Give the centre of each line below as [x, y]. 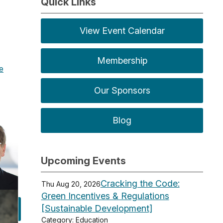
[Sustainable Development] [97, 208]
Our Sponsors [122, 90]
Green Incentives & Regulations [105, 196]
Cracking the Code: [140, 183]
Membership [122, 60]
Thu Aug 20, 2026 [71, 184]
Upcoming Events [84, 161]
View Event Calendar [122, 30]
